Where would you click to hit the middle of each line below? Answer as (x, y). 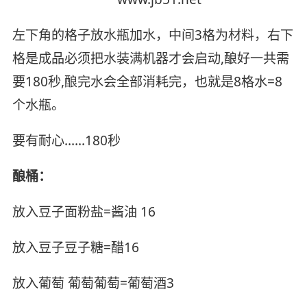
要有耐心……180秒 (66, 141)
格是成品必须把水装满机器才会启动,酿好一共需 (150, 59)
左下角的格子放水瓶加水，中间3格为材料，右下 (152, 35)
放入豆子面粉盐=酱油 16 (84, 212)
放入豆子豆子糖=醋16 (75, 247)
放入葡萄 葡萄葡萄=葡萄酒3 (93, 283)
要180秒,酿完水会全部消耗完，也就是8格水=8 (147, 82)
